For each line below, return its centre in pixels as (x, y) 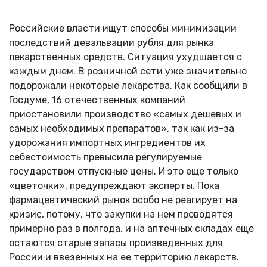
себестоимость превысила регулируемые (105, 157)
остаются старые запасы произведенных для (116, 243)
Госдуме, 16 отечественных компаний (97, 100)
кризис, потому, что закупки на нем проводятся (121, 214)
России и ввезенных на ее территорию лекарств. (124, 257)
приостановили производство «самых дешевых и (125, 114)
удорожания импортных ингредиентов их (107, 142)
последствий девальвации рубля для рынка (111, 42)
